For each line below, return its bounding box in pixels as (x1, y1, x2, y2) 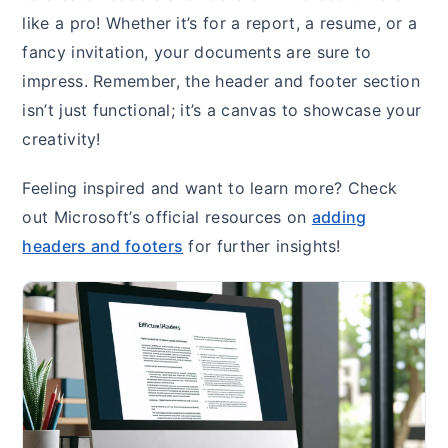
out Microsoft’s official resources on (22, 206, 312, 227)
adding (311, 206, 367, 227)
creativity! (22, 128, 101, 149)
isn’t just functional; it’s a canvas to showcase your (22, 99, 422, 120)
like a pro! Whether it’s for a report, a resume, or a (22, 12, 418, 33)
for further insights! (183, 235, 341, 256)
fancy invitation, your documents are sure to (22, 41, 372, 62)
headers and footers (22, 235, 184, 256)
